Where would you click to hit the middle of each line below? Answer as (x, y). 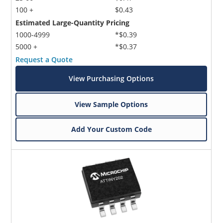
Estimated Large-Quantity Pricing (73, 22)
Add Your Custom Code (111, 129)
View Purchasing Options (111, 78)
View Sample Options (111, 104)
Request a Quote (44, 59)
